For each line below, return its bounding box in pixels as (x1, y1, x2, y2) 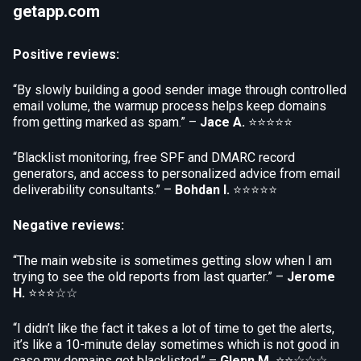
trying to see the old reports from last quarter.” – (13, 269, 287, 284)
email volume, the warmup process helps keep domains (13, 98, 326, 114)
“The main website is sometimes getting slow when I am (13, 253, 332, 268)
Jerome (287, 269, 335, 284)
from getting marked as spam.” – (13, 114, 200, 130)
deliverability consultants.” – (13, 182, 175, 197)
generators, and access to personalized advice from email (13, 166, 340, 181)
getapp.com (13, 2, 100, 21)
